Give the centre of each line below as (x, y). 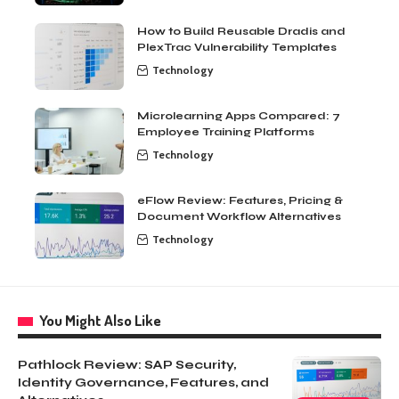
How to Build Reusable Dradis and (241, 32)
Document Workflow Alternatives (239, 217)
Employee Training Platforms (226, 132)
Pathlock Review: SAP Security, (127, 365)
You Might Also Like (100, 321)
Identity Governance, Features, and (143, 383)
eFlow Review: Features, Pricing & (240, 201)
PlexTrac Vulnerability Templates (237, 48)
